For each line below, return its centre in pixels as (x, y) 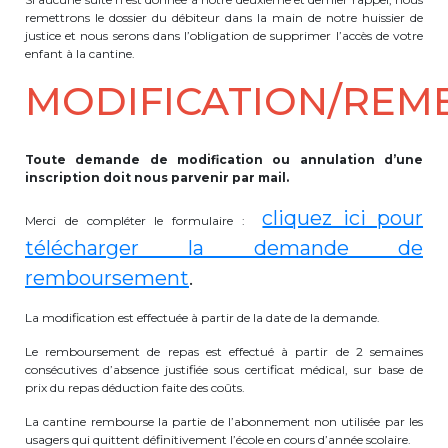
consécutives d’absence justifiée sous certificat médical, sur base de (224, 369)
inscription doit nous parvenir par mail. (157, 177)
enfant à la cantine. (80, 53)
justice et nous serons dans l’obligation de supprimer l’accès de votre (224, 35)
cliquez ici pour (343, 218)
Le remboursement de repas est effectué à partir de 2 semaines (224, 351)
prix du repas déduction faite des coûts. (135, 387)
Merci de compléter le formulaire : (144, 220)
